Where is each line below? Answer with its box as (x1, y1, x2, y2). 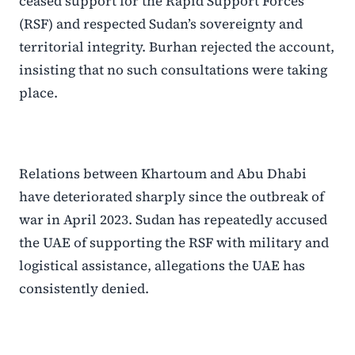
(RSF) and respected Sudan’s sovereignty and (19, 14, 303, 33)
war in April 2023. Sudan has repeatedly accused (19, 210, 327, 229)
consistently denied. (19, 279, 149, 298)
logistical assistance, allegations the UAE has (19, 256, 305, 275)
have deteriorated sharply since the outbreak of (19, 187, 324, 206)
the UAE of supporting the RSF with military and (19, 233, 329, 252)
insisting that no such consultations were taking (19, 60, 327, 79)
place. (19, 83, 58, 102)
